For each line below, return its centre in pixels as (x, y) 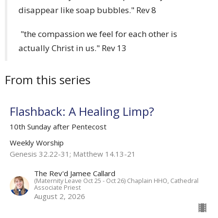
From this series (48, 79)
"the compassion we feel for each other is (98, 34)
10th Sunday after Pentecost (58, 127)
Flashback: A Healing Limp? (82, 111)
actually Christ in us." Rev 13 (73, 48)
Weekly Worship (37, 143)
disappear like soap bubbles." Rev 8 (87, 10)
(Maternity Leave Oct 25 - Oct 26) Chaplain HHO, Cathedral (116, 181)
